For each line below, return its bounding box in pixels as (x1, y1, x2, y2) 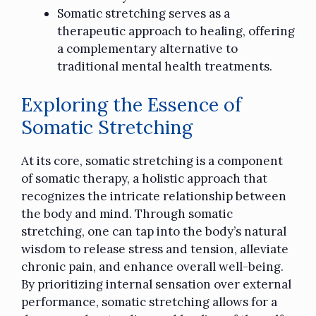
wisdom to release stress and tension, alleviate (21, 241, 288, 257)
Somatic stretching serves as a (57, 5, 230, 21)
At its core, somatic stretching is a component (21, 153, 283, 169)
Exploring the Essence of (21, 92, 242, 117)
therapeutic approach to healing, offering (57, 23, 295, 39)
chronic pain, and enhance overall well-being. (21, 259, 284, 275)
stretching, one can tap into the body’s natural (21, 224, 286, 240)
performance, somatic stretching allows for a (21, 294, 277, 310)
